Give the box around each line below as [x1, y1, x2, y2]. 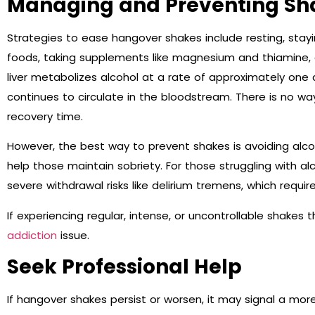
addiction [7, 227, 57, 243]
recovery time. [7, 109, 83, 124]
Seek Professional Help [7, 253, 242, 281]
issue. [57, 227, 89, 243]
